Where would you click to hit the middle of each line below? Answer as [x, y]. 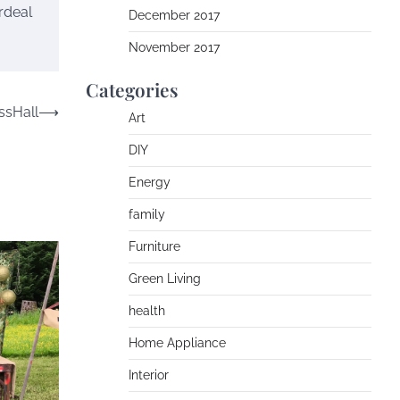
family [147, 214]
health [147, 311]
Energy [150, 182]
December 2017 [174, 15]
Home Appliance [177, 343]
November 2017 [174, 47]
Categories [132, 89]
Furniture [154, 246]
